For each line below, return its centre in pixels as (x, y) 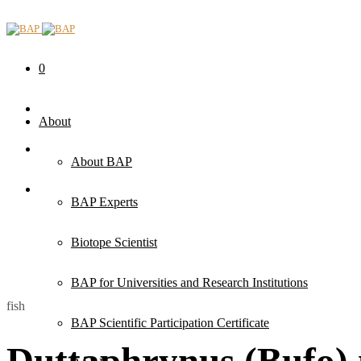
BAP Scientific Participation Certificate (170, 323)
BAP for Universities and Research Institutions (189, 282)
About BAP (102, 162)
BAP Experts (104, 202)
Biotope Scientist (114, 242)
